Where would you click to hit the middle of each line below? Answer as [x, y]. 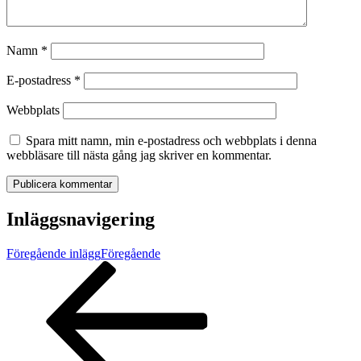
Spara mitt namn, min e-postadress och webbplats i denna [171, 141]
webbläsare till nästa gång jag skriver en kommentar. [139, 156]
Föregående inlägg [54, 254]
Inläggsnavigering [81, 220]
